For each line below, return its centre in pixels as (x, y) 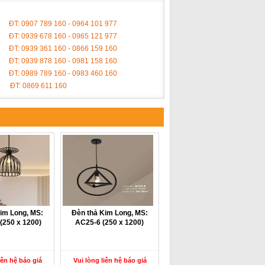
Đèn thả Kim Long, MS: (109, 213)
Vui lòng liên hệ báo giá (110, 260)
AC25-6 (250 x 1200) (110, 222)
